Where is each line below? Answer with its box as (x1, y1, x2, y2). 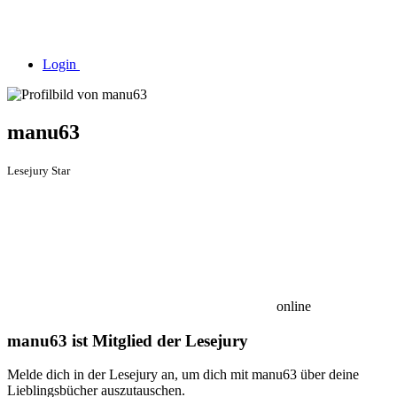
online (273, 298, 311, 314)
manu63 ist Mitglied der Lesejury (7, 331, 248, 350)
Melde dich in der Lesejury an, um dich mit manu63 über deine (7, 367, 359, 383)
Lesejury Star (7, 163, 70, 177)
